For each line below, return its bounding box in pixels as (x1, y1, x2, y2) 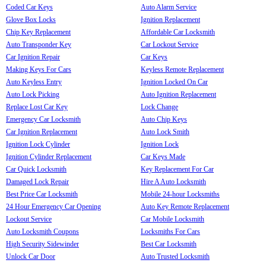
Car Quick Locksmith (6, 164, 66, 173)
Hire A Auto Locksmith (141, 177, 206, 186)
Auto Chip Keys (141, 115, 187, 123)
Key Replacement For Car (141, 164, 214, 173)
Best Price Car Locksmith (6, 189, 78, 198)
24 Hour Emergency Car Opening (6, 202, 101, 211)
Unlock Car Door (6, 252, 55, 261)
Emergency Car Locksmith (6, 115, 81, 123)
